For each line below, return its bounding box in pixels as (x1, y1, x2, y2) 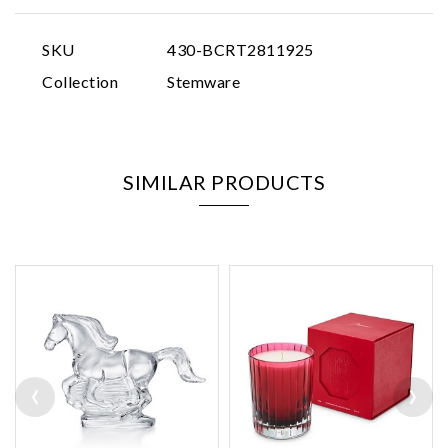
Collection (42, 71, 118, 91)
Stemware (167, 71, 240, 91)
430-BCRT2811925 (167, 39, 314, 59)
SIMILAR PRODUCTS (123, 169, 325, 194)
